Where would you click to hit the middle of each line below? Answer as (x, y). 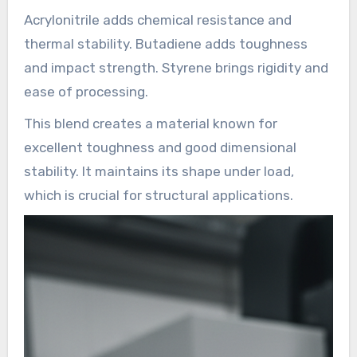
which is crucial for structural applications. (158, 196)
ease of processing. (86, 92)
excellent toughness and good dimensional (160, 148)
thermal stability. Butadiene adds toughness (165, 44)
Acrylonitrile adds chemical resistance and (157, 20)
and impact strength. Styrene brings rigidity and (176, 68)
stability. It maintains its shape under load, (159, 172)
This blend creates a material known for (150, 124)
